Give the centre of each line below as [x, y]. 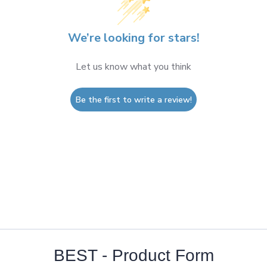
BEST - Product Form [133, 256]
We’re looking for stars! [133, 38]
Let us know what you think [133, 67]
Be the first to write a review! [133, 100]
